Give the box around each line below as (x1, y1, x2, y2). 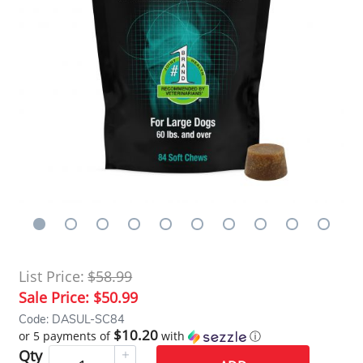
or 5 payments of (19, 327, 114, 344)
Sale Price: (19, 287, 94, 307)
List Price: (19, 266, 85, 286)
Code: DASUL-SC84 (19, 310, 126, 327)
